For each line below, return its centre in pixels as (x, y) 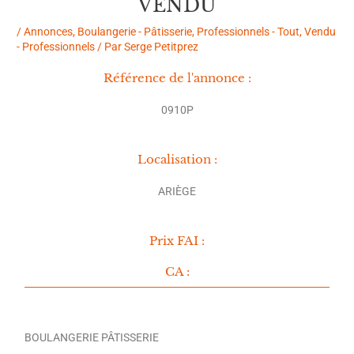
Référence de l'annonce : (177, 78)
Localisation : (177, 159)
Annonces (49, 32)
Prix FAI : (177, 240)
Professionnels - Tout (249, 32)
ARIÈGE (177, 191)
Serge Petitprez (162, 47)
